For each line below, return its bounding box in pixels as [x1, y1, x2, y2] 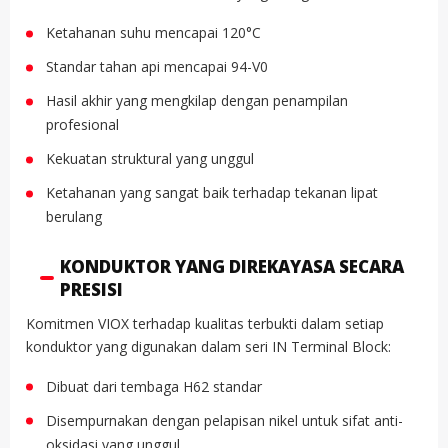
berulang [46, 207, 102, 227]
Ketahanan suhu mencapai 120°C [46, 23, 261, 43]
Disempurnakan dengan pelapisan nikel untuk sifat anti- [46, 410, 403, 430]
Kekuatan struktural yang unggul [46, 149, 254, 169]
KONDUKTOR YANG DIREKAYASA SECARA [60, 254, 404, 278]
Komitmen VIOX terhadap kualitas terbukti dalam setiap [26, 313, 384, 333]
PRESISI [60, 277, 123, 301]
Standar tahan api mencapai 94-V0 [46, 57, 268, 77]
